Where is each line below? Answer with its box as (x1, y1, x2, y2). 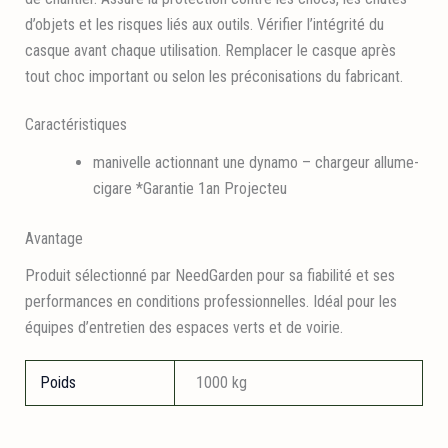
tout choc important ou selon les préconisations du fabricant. (24, 67, 403, 87)
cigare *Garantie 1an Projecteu (92, 178, 287, 198)
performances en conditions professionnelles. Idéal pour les (24, 291, 397, 311)
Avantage (24, 228, 83, 248)
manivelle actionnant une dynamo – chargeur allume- (92, 152, 419, 172)
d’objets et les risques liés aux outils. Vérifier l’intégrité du (24, 15, 384, 35)
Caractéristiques (24, 115, 127, 135)
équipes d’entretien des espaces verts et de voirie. (24, 317, 343, 337)
